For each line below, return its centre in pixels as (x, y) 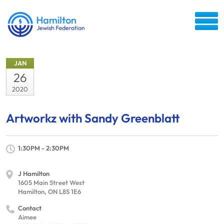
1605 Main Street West (51, 182)
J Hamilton (34, 173)
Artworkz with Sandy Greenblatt (93, 118)
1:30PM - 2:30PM (43, 148)
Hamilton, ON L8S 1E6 (49, 191)
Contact (30, 208)
